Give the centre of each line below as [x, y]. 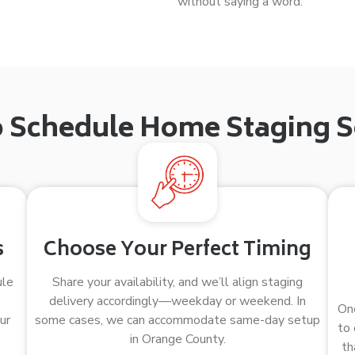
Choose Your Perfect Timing [177, 251]
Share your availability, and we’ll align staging [177, 282]
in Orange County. [177, 339]
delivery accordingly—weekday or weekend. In [177, 301]
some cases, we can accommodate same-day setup [177, 320]
